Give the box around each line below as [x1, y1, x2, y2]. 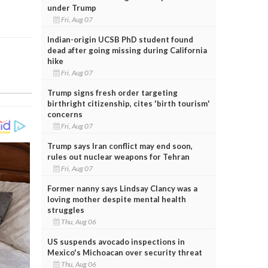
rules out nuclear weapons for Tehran [47, 151, 190, 162]
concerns [47, 109, 83, 119]
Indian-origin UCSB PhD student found [47, 34, 193, 44]
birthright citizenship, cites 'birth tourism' [47, 98, 210, 108]
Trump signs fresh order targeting [47, 87, 178, 98]
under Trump [47, 2, 96, 13]
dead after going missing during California [47, 45, 207, 55]
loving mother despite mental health [47, 194, 186, 204]
